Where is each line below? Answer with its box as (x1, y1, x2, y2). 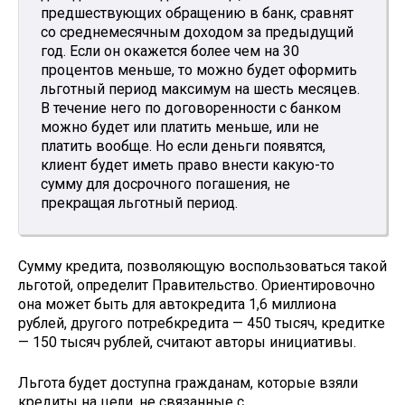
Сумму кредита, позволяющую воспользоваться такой (18, 258, 387, 276)
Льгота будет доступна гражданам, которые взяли (18, 373, 358, 391)
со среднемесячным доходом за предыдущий (41, 24, 353, 42)
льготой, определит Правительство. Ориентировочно (18, 277, 375, 295)
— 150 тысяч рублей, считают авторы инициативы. (18, 334, 356, 352)
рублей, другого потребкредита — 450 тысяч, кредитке (18, 315, 385, 333)
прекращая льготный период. (41, 194, 238, 212)
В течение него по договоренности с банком (41, 99, 341, 118)
